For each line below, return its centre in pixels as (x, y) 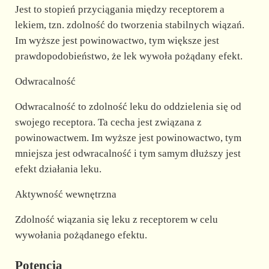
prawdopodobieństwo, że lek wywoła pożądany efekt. (128, 56)
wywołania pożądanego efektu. (81, 235)
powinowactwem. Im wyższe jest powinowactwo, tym (128, 138)
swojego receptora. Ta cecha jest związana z (108, 122)
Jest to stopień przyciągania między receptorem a (119, 9)
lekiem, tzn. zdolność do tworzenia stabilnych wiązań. (129, 25)
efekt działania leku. (58, 169)
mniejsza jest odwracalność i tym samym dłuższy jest (128, 153)
